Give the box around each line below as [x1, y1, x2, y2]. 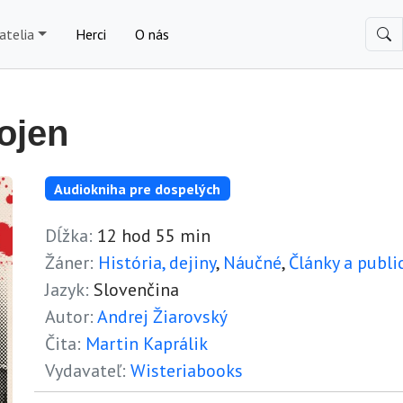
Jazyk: [45, 278, 89, 302]
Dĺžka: [45, 224, 93, 248]
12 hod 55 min [93, 224, 210, 248]
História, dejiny [98, 251, 216, 275]
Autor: [45, 305, 94, 329]
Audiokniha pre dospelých [54, 179, 221, 198]
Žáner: [45, 251, 94, 275]
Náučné [223, 251, 282, 275]
